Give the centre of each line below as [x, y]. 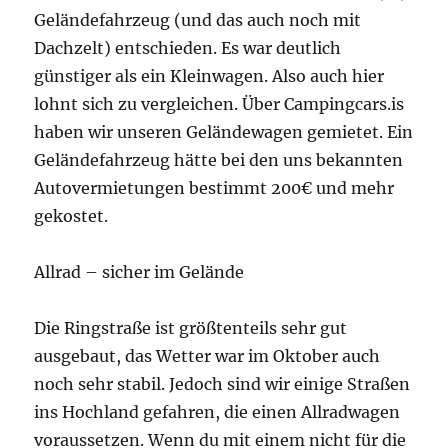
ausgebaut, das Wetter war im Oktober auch [207, 355]
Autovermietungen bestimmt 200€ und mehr [214, 187]
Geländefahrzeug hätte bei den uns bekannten [219, 159]
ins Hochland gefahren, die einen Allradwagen [217, 411]
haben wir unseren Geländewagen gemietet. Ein [224, 131]
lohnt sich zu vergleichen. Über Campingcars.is [219, 103]
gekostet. [73, 215]
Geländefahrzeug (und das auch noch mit [198, 19]
